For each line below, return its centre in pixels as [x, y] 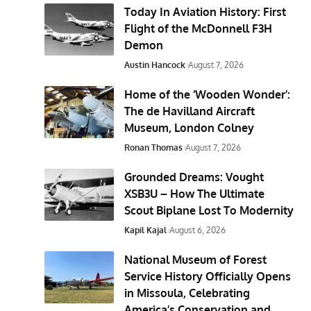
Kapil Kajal [146, 230]
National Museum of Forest [196, 259]
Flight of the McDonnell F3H [199, 28]
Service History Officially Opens [208, 276]
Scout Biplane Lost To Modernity [209, 210]
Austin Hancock [155, 65]
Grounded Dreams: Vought [194, 177]
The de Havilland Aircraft [190, 111]
